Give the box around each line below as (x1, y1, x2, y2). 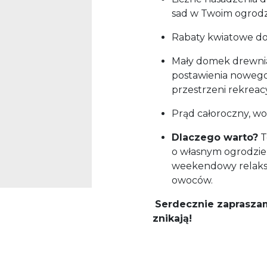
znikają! (153, 213, 192, 225)
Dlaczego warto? (172, 132, 258, 144)
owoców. (172, 175, 213, 187)
